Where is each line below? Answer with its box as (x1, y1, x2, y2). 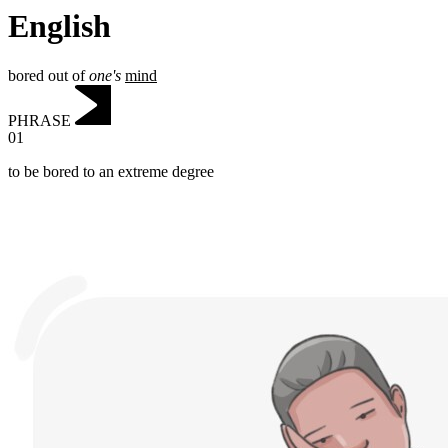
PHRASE (8, 111, 71, 129)
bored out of (8, 66, 89, 84)
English (8, 8, 111, 45)
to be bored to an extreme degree (8, 163, 214, 181)
